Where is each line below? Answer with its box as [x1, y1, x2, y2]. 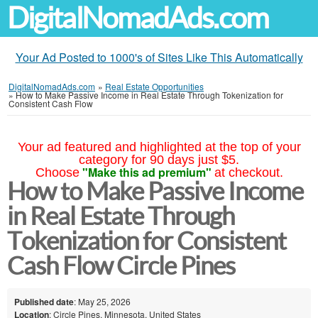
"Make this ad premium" [82, 164, 212, 180]
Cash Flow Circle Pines [7, 252, 235, 280]
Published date [14, 295, 74, 308]
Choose [35, 165, 79, 180]
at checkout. [214, 165, 283, 180]
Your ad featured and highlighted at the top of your [17, 140, 301, 154]
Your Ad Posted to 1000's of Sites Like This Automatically [15, 49, 303, 65]
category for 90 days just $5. [79, 153, 239, 167]
